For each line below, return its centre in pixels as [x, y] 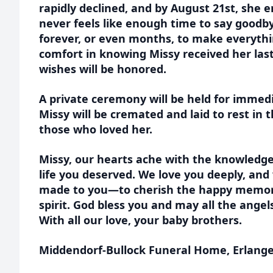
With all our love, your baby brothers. [142, 220]
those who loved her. [97, 129]
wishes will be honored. [104, 69]
